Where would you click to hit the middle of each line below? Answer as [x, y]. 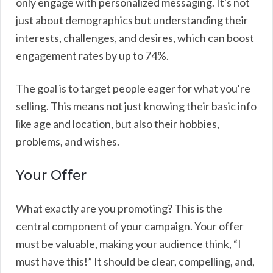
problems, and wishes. [68, 141]
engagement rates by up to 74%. [92, 55]
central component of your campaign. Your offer [130, 226]
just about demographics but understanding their [132, 20]
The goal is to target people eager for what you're [133, 88]
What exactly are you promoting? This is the [119, 208]
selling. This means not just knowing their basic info [136, 106]
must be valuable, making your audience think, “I [129, 243]
